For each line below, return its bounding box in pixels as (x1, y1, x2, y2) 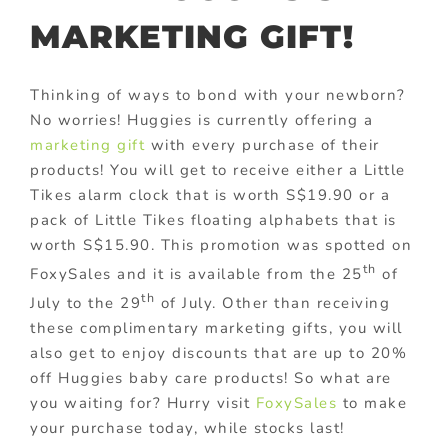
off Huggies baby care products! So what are (30, 367, 392, 388)
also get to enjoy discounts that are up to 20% (30, 342, 407, 363)
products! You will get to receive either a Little (30, 159, 406, 180)
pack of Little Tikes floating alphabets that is (30, 209, 397, 230)
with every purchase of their (145, 134, 380, 155)
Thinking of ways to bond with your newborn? (30, 84, 406, 105)
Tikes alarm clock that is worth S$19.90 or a (30, 184, 390, 205)
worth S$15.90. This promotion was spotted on (30, 234, 412, 255)
